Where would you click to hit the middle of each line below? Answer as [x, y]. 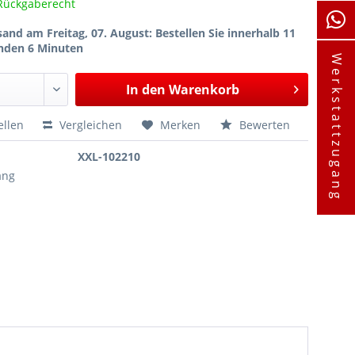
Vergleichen [90, 125]
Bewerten [263, 125]
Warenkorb [204, 90]
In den [145, 90]
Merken [181, 125]
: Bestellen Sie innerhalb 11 [223, 33]
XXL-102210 [109, 157]
